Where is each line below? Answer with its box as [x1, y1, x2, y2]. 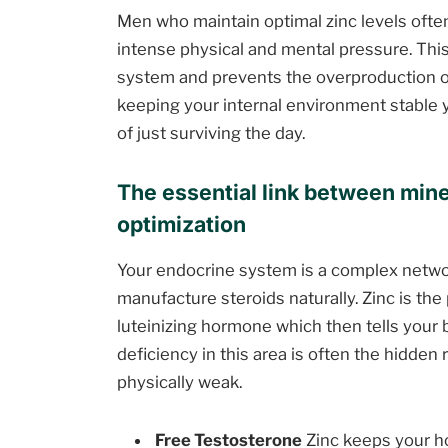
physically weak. [117, 371, 243, 392]
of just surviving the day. [117, 122, 306, 143]
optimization [117, 210, 247, 237]
